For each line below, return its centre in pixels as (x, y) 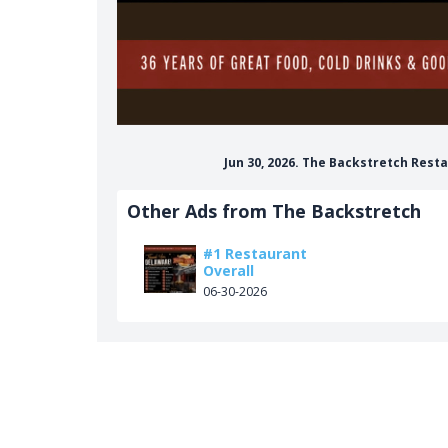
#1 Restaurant (255, 253)
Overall (228, 270)
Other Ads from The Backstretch (274, 210)
